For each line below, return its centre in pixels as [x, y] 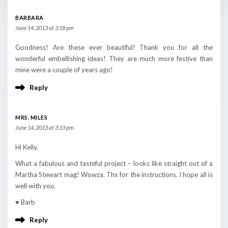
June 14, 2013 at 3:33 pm [45, 127]
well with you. [35, 186]
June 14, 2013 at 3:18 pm [45, 27]
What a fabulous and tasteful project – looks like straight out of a [114, 163]
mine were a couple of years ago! [64, 69]
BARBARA [30, 17]
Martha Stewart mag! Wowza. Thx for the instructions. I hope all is [114, 174]
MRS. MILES [31, 117]
